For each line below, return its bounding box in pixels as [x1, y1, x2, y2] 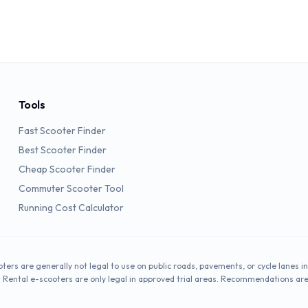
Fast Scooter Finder [18, 124, 106, 137]
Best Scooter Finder [18, 144, 107, 156]
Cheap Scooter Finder [18, 163, 115, 175]
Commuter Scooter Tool [18, 182, 124, 195]
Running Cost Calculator [18, 201, 124, 214]
